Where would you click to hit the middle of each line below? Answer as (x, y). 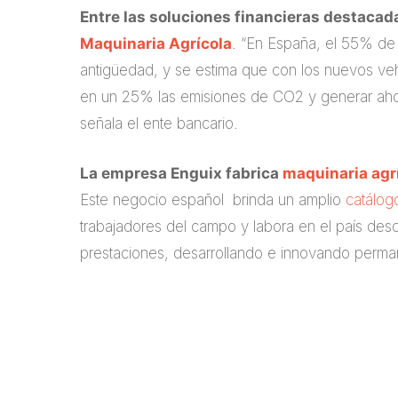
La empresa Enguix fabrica (181, 173)
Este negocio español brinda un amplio (213, 199)
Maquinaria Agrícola (156, 44)
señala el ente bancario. (159, 124)
